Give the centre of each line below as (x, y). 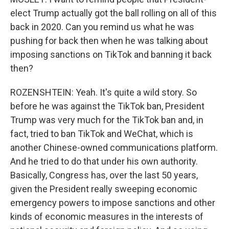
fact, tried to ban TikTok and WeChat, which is (102, 134)
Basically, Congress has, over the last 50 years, (104, 175)
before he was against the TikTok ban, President (107, 106)
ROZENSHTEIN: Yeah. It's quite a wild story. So (104, 92)
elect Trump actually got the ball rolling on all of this (113, 13)
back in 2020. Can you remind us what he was (102, 27)
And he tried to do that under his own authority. (104, 161)
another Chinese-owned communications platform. (114, 147)
